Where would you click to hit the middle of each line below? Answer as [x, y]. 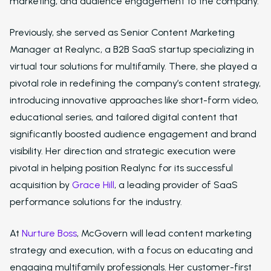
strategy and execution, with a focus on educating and [131, 250]
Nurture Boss [49, 233]
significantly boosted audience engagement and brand [133, 134]
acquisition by [41, 185]
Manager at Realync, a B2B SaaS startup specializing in [132, 49]
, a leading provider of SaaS [176, 185]
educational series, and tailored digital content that [124, 117]
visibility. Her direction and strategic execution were [123, 151]
